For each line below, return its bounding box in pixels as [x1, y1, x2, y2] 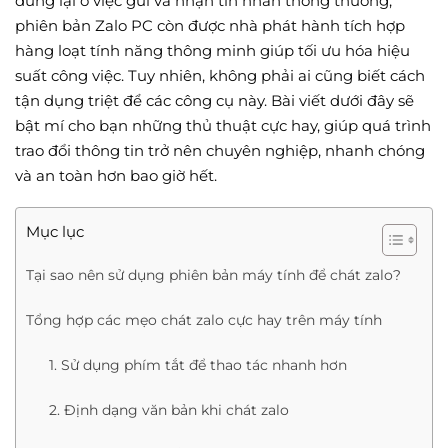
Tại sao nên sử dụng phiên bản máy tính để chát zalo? [26, 266, 401, 285]
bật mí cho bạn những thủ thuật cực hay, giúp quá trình [15, 115, 431, 135]
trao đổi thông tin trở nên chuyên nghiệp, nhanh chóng [15, 140, 425, 160]
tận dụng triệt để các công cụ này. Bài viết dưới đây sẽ [15, 90, 414, 110]
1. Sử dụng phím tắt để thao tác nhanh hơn [48, 356, 347, 375]
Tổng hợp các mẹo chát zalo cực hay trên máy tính [26, 311, 382, 330]
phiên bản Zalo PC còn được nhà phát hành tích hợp [15, 15, 405, 35]
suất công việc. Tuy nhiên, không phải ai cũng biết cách [15, 65, 425, 85]
